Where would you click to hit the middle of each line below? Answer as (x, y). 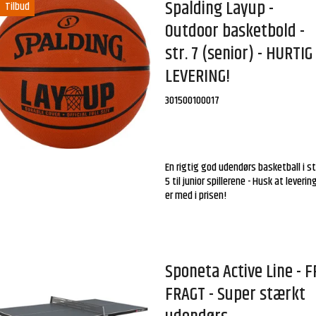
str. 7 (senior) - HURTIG (239, 54)
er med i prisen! (196, 196)
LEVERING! (198, 76)
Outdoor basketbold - (235, 31)
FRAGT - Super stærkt (236, 295)
